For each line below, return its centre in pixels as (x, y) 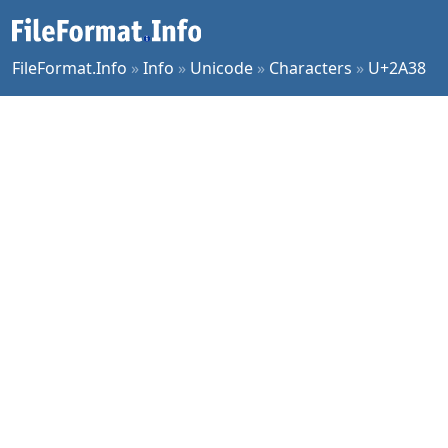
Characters (310, 68)
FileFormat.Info (69, 68)
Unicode (221, 68)
